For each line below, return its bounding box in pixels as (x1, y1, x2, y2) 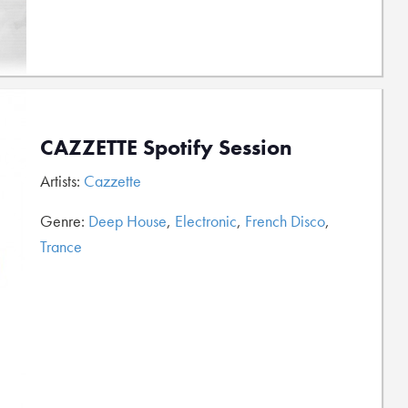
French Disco (245, 210, 325, 231)
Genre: (40, 210, 88, 231)
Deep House (88, 210, 167, 231)
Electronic (175, 210, 237, 231)
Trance (40, 236, 82, 257)
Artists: (40, 170, 84, 191)
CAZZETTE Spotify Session (40, 133, 292, 161)
